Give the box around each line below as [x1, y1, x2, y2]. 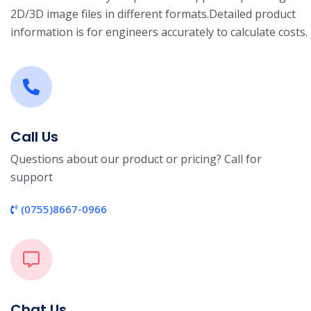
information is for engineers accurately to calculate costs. [10, 24, 308, 40]
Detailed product [209, 6, 296, 22]
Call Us [10, 127, 58, 146]
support [10, 169, 53, 185]
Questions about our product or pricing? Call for [10, 151, 262, 167]
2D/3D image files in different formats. [10, 6, 209, 22]
